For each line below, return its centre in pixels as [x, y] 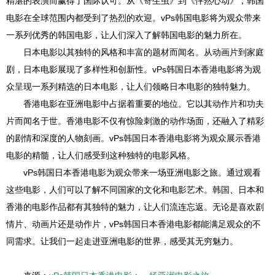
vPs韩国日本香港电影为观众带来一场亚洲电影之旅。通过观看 [142, 172]
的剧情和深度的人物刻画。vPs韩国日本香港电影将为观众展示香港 [134, 138]
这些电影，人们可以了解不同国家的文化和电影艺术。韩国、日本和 [135, 190]
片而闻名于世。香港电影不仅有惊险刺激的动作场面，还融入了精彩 [135, 121]
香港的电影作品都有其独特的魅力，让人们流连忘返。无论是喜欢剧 [135, 207]
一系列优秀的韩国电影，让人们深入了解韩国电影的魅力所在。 [126, 35]
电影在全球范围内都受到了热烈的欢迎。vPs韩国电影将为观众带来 [134, 18]
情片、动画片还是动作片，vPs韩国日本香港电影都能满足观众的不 [134, 224]
